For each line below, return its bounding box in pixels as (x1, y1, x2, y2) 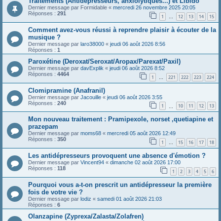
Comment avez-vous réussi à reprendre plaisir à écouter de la (28, 26, 216, 34)
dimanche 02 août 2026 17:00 (110, 159, 181, 165)
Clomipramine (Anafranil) (28, 86, 105, 94)
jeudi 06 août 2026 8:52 (110, 65, 165, 71)
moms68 (80, 130, 101, 137)
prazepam (28, 123, 58, 131)
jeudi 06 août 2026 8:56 (110, 40, 165, 47)
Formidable (80, 4, 107, 11)
